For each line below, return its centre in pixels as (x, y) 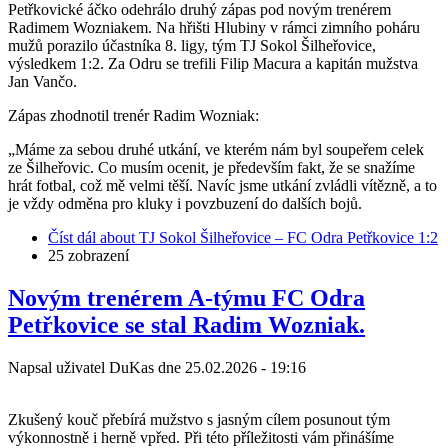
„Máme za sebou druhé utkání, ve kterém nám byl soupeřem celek (216, 150)
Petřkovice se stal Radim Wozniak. (186, 325)
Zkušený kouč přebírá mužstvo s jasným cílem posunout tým (199, 419)
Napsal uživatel (58, 367)
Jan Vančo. (42, 82)
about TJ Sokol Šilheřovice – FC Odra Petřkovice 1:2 (267, 238)
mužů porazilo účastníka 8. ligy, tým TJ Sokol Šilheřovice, (192, 46)
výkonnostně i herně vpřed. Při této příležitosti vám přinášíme (201, 437)
